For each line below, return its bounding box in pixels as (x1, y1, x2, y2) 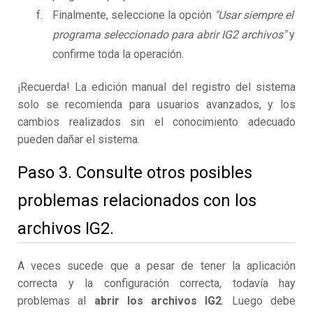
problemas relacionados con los (17, 191, 256, 211)
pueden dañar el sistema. (17, 133, 140, 147)
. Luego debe (221, 294, 296, 308)
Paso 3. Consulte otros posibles (17, 163, 252, 183)
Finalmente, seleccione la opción (52, 8, 214, 22)
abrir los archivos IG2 (94, 294, 222, 308)
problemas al (17, 294, 94, 308)
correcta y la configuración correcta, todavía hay (17, 277, 296, 291)
